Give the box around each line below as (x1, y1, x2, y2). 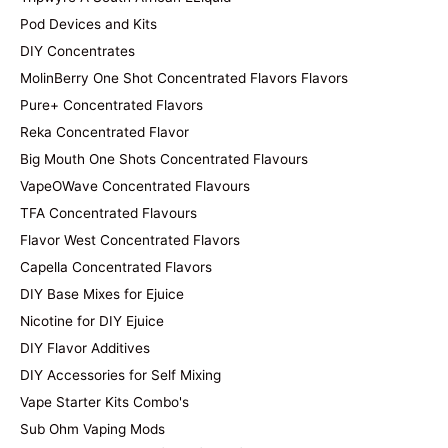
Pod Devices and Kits (20, 15, 157, 32)
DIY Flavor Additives (20, 339, 150, 356)
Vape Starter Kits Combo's (20, 393, 189, 410)
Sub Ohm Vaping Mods (20, 420, 165, 437)
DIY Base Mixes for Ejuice (20, 285, 184, 302)
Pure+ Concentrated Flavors (20, 96, 203, 113)
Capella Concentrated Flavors (20, 258, 212, 275)
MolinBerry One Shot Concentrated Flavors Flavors (20, 69, 348, 86)
